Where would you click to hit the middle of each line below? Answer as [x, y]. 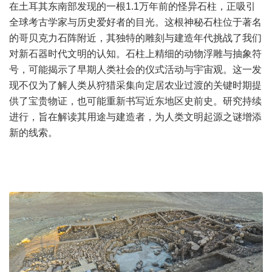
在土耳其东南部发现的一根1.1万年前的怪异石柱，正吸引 [132, 6]
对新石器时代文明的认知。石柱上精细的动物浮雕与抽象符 [135, 54]
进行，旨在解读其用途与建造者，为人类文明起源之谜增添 [135, 117]
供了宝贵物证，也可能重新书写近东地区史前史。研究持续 [135, 101]
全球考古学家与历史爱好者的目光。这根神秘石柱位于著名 [135, 22]
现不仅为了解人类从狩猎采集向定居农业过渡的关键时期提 [135, 85]
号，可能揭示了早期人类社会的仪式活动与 [101, 70]
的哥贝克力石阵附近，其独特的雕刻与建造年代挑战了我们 [135, 38]
